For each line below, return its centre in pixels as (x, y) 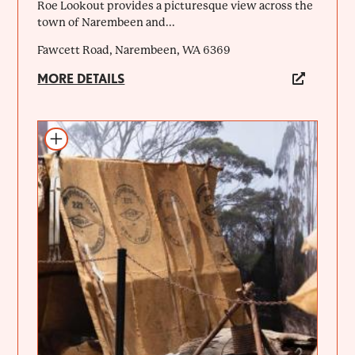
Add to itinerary (87, 136)
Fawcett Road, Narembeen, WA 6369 (134, 50)
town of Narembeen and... (107, 22)
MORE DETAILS (81, 78)
